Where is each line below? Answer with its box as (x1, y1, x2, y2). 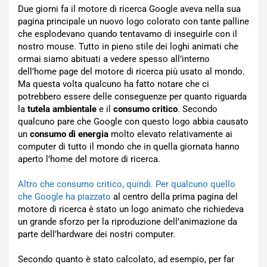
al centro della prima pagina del (111, 191, 238, 202)
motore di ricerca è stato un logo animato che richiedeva (18, 204, 244, 215)
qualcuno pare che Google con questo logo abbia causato (18, 116, 249, 127)
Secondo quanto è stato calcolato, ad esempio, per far (18, 254, 234, 265)
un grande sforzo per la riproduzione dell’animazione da (18, 216, 237, 227)
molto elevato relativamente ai (108, 129, 232, 139)
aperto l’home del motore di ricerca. (18, 154, 160, 164)
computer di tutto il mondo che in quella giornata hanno (18, 141, 240, 152)
